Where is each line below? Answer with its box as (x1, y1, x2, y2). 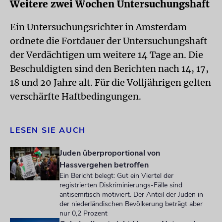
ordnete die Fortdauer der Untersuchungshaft (10, 35, 207, 47)
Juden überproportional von (59, 148, 160, 159)
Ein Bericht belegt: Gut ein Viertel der (59, 171, 173, 180)
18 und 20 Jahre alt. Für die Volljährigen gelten (10, 77, 211, 88)
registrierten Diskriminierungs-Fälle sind (59, 180, 182, 190)
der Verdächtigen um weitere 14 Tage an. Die (10, 49, 203, 60)
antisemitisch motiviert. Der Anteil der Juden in (59, 190, 203, 199)
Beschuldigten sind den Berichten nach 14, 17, (10, 63, 209, 74)
